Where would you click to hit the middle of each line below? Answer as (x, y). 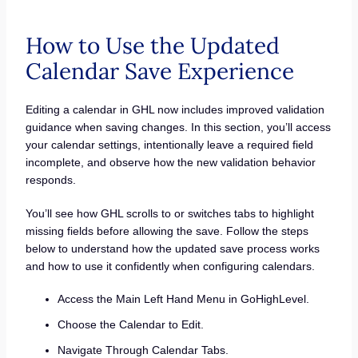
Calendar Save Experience (159, 72)
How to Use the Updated (152, 46)
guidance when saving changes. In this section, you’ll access (178, 127)
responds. (50, 180)
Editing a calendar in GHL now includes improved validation (175, 110)
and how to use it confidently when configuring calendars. (170, 266)
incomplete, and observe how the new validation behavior (170, 163)
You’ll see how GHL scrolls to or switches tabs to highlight (169, 213)
